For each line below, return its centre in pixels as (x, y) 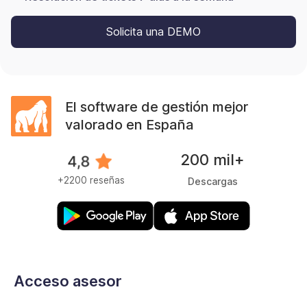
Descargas (212, 181)
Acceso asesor (68, 281)
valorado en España (129, 125)
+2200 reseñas (91, 181)
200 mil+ (213, 159)
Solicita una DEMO (153, 32)
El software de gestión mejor (156, 107)
